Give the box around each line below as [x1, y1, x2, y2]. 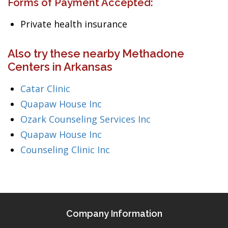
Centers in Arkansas [8, 60, 112, 73]
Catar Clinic [20, 82, 70, 95]
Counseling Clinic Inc [20, 144, 110, 156]
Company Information [66, 208, 162, 219]
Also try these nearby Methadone [8, 47, 184, 60]
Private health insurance [20, 18, 127, 30]
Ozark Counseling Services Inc [20, 113, 151, 125]
